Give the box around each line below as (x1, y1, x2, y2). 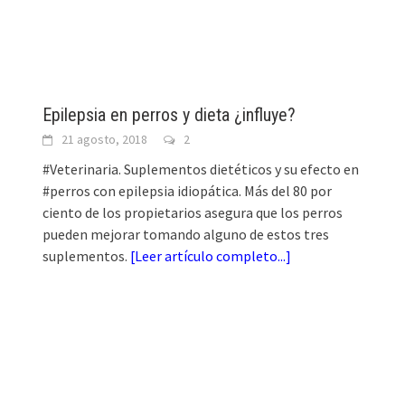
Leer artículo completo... (135, 246, 287, 265)
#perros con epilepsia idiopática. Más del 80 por (42, 181, 333, 200)
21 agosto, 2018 (61, 130, 148, 147)
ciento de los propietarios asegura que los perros (42, 202, 344, 221)
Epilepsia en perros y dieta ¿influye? (42, 103, 297, 126)
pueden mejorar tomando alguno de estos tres (42, 224, 330, 243)
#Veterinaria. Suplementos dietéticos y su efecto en (42, 159, 360, 178)
